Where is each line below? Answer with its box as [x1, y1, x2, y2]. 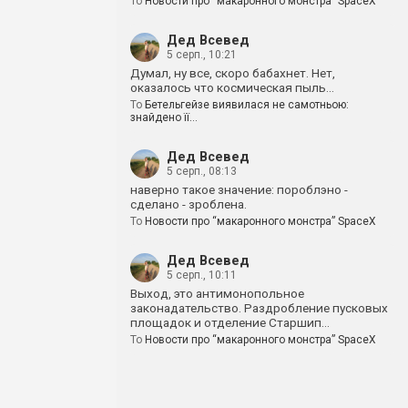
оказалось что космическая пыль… [130, 80, 334, 95]
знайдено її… [130, 111, 198, 124]
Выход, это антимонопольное [130, 286, 304, 301]
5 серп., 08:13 [167, 165, 237, 178]
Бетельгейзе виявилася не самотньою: [145, 98, 349, 111]
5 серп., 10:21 [167, 48, 237, 61]
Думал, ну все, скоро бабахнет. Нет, [130, 66, 335, 80]
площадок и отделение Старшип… [130, 315, 330, 330]
